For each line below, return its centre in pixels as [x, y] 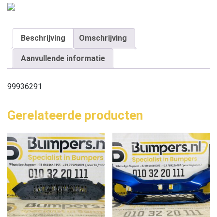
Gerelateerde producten [75, 116]
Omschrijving [103, 38]
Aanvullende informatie [63, 58]
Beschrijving [43, 38]
